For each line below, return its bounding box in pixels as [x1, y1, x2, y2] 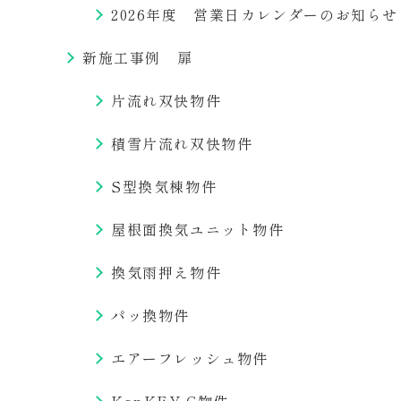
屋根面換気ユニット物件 [111, 218, 285, 240]
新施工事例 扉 [82, 47, 193, 68]
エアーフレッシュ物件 [111, 347, 269, 369]
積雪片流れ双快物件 [111, 132, 253, 154]
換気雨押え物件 [111, 261, 222, 283]
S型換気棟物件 [111, 175, 218, 197]
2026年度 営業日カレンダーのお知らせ [111, 4, 399, 25]
